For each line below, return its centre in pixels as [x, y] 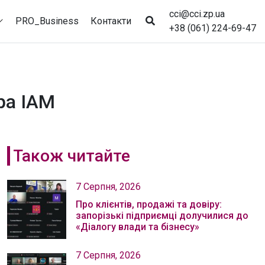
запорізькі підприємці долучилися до [162, 216]
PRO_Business [47, 21]
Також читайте [71, 156]
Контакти [111, 21]
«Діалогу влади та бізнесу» [138, 227]
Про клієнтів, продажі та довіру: [149, 204]
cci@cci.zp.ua [197, 14]
